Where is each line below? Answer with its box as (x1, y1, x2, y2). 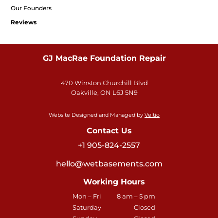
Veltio (145, 111, 160, 118)
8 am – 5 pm (117, 192, 155, 200)
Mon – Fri (73, 192, 101, 200)
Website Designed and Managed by (49, 111, 145, 118)
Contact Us (86, 126, 132, 136)
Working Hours (83, 177, 145, 186)
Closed (134, 203, 155, 211)
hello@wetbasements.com (55, 159, 163, 169)
